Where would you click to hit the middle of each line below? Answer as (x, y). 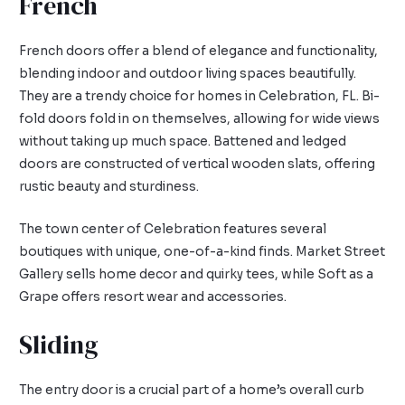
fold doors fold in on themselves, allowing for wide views (200, 118)
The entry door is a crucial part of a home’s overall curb (192, 390)
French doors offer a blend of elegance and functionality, (199, 51)
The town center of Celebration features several (173, 229)
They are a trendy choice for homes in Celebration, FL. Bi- (200, 96)
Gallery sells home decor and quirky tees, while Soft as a (197, 274)
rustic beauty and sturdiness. (109, 186)
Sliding (59, 344)
